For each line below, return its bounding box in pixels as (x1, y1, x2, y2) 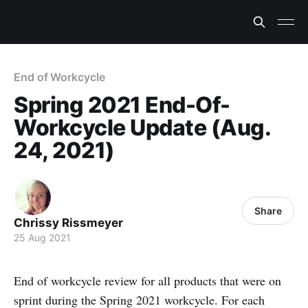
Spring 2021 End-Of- (14, 91, 230, 118)
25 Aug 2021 (14, 232, 71, 243)
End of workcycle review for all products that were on (14, 272, 281, 289)
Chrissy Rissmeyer (14, 216, 123, 230)
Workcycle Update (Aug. (14, 114, 271, 141)
